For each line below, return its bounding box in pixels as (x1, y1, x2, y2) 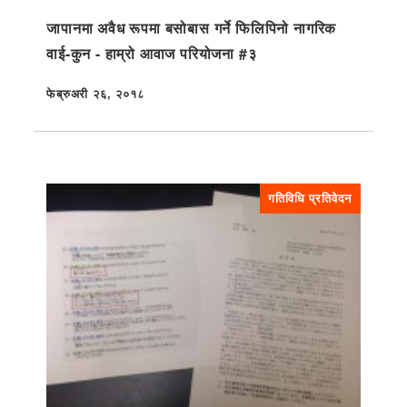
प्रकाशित (45, 94, 89, 111)
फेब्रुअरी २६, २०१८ (46, 84, 144, 102)
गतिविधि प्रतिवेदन (268, 189, 352, 206)
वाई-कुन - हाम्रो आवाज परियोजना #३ (46, 42, 257, 64)
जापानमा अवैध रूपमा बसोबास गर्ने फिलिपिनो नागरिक (46, 16, 337, 38)
